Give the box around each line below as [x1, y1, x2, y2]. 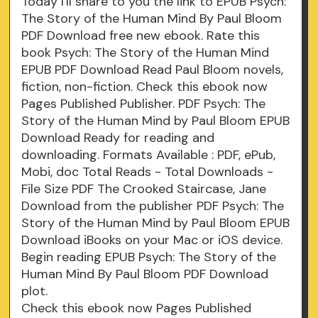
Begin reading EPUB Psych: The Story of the [21, 248, 277, 266]
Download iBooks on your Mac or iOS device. [21, 231, 283, 249]
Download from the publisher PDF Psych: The [21, 197, 285, 215]
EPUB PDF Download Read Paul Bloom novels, [21, 61, 284, 79]
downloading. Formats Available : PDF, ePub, [21, 146, 276, 164]
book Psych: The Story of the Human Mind [21, 44, 270, 62]
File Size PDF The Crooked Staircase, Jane [21, 180, 267, 198]
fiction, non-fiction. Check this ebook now [21, 78, 268, 96]
